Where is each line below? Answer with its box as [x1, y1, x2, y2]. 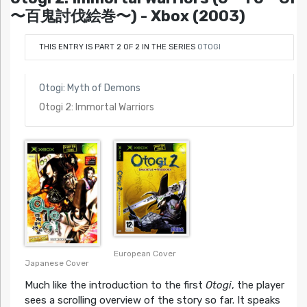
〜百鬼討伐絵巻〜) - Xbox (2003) [10, 7, 245, 26]
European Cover [113, 249, 176, 259]
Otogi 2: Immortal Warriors [38, 101, 154, 113]
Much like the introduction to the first [24, 279, 206, 292]
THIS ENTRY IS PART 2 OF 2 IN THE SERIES [38, 42, 197, 51]
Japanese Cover [24, 258, 89, 269]
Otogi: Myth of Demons [38, 82, 140, 94]
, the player [231, 279, 284, 292]
